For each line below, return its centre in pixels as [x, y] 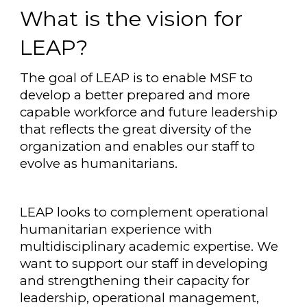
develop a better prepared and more [135, 95]
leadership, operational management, [140, 297]
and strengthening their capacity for [135, 280]
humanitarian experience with [116, 229]
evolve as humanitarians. [101, 163]
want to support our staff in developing [144, 263]
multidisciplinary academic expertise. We [149, 246]
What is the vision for [132, 19]
